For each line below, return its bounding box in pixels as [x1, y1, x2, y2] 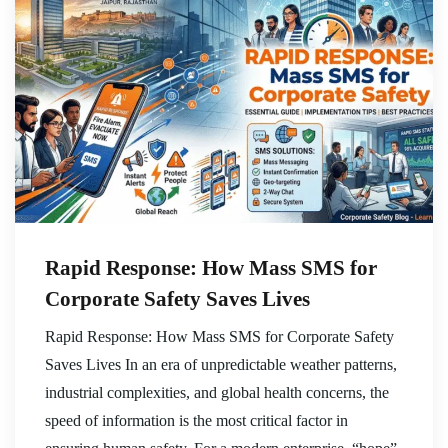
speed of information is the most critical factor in [45, 412, 348, 430]
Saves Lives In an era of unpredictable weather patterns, [45, 356, 397, 374]
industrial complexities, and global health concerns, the [45, 384, 389, 402]
